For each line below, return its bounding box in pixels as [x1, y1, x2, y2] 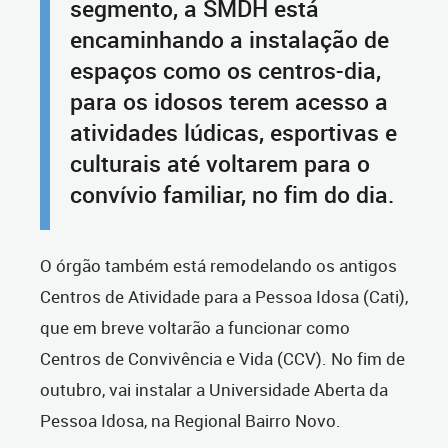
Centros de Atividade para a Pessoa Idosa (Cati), [40, 285, 408, 308]
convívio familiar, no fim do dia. [70, 179, 400, 210]
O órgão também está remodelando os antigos [40, 254, 397, 277]
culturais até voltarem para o [70, 148, 370, 179]
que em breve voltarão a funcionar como [40, 316, 350, 339]
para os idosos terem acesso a [70, 86, 388, 117]
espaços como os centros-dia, [70, 55, 381, 86]
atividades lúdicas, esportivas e [70, 117, 397, 148]
